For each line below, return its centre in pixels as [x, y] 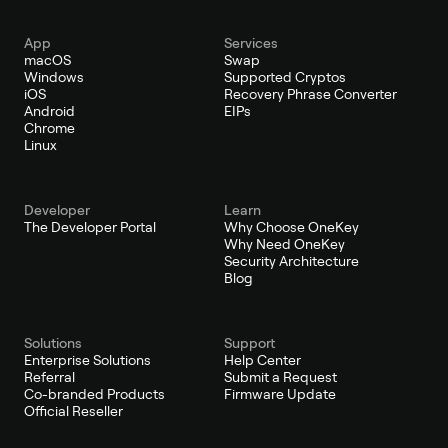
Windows [54, 77]
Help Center [262, 360]
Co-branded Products [94, 394]
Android [49, 111]
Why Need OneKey [284, 244]
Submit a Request [280, 377]
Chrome [49, 128]
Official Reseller [73, 411]
